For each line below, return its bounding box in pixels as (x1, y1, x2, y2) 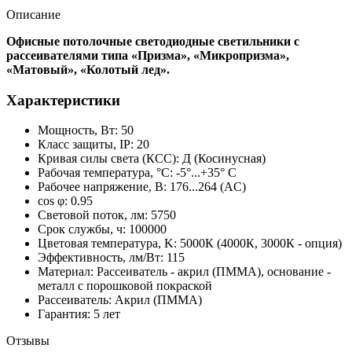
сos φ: (38, 194, 68, 208)
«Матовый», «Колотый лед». (6, 62, 170, 76)
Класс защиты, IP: (38, 137, 134, 152)
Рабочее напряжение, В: (38, 180, 167, 194)
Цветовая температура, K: (38, 236, 177, 251)
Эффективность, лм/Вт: (38, 251, 163, 265)
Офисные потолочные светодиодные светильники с (6, 34, 299, 48)
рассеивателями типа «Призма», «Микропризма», (6, 48, 289, 62)
